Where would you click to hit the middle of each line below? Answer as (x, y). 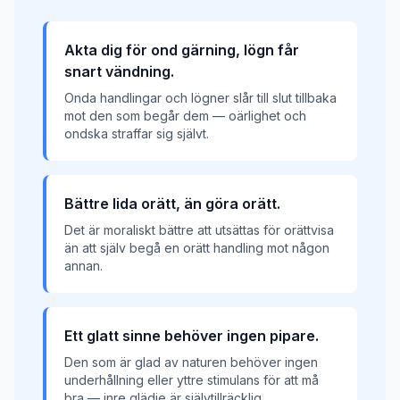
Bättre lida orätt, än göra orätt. (172, 204)
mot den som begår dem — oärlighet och (185, 116)
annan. (83, 266)
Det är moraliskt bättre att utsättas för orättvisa (199, 230)
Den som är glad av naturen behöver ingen (191, 362)
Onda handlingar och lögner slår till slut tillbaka (200, 98)
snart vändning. (119, 71)
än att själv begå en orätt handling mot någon (197, 248)
